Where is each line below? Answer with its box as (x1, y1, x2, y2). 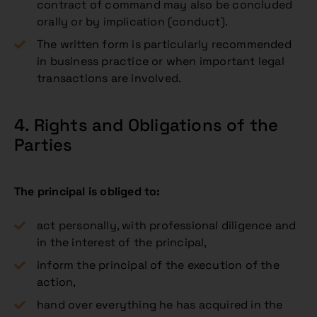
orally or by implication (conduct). (37, 14, 228, 29)
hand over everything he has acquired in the (37, 297, 283, 312)
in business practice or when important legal (37, 54, 284, 69)
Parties (14, 134, 73, 156)
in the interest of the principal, (37, 235, 207, 250)
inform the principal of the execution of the (37, 258, 279, 272)
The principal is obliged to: (14, 184, 161, 199)
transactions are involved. (37, 71, 182, 86)
